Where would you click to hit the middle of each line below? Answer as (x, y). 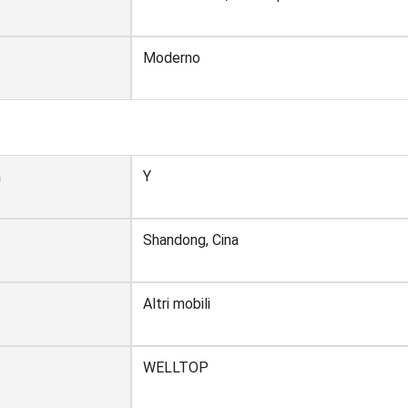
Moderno (172, 57)
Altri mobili (177, 303)
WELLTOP (176, 367)
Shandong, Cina (191, 240)
